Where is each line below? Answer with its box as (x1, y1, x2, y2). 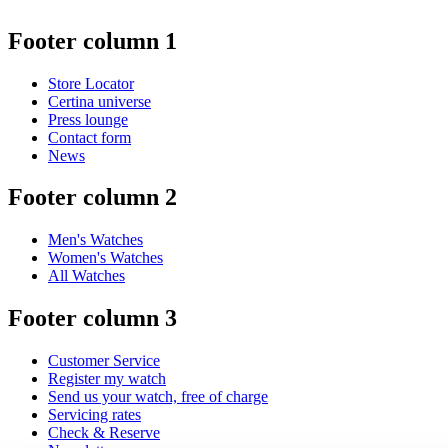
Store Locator (48, 74, 134, 92)
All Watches (48, 267, 125, 285)
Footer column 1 (8, 27, 177, 54)
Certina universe (48, 92, 151, 110)
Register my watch (48, 370, 166, 388)
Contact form (48, 128, 131, 146)
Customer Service (48, 352, 160, 370)
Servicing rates (48, 406, 141, 424)
